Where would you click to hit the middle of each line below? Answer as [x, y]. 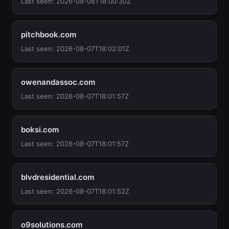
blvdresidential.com [58, 177]
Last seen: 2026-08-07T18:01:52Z [75, 191]
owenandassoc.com [58, 82]
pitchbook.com [49, 35]
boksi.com [40, 130]
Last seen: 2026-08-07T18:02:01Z [75, 49]
